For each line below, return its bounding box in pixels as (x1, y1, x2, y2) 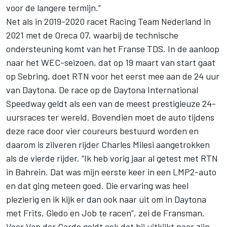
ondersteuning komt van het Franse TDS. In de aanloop (6, 43, 219, 54)
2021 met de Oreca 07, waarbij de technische (6, 29, 178, 41)
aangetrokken (154, 138, 210, 150)
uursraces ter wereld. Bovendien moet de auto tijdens (6, 111, 214, 123)
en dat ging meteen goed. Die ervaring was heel (6, 179, 188, 191)
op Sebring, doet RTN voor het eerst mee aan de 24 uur (6, 70, 219, 82)
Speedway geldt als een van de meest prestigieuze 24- (6, 97, 216, 109)
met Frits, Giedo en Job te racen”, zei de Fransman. (6, 207, 205, 218)
